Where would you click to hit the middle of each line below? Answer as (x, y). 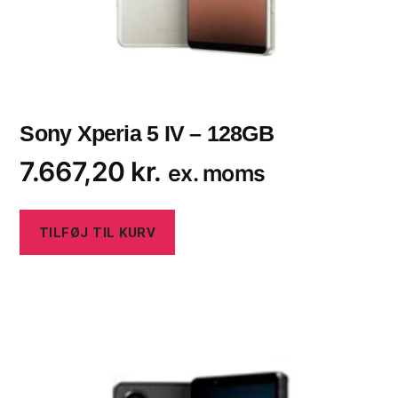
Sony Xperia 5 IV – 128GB (147, 134)
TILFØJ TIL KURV (97, 232)
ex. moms (216, 174)
